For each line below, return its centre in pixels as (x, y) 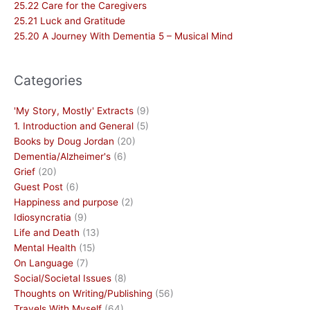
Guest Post (38, 186)
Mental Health (45, 247)
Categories (48, 80)
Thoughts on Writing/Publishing (83, 293)
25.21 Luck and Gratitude (70, 21)
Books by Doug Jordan (64, 141)
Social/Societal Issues (63, 278)
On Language (44, 263)
